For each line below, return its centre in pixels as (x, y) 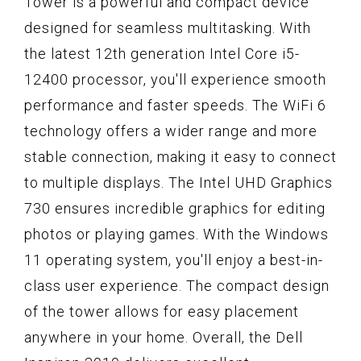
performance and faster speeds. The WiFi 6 (175, 105)
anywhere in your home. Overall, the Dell (164, 337)
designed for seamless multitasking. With (168, 27)
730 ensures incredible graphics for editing (175, 208)
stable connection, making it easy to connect (180, 156)
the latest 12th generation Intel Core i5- (162, 53)
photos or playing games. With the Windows (176, 234)
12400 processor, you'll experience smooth (175, 79)
